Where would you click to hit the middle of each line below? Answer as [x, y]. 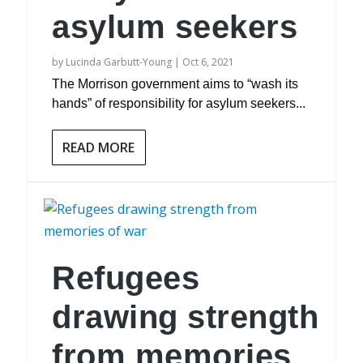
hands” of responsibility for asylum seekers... [179, 103]
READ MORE [99, 147]
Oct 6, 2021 [209, 62]
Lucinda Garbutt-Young [119, 62]
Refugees [126, 278]
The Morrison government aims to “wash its [175, 84]
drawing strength [186, 317]
